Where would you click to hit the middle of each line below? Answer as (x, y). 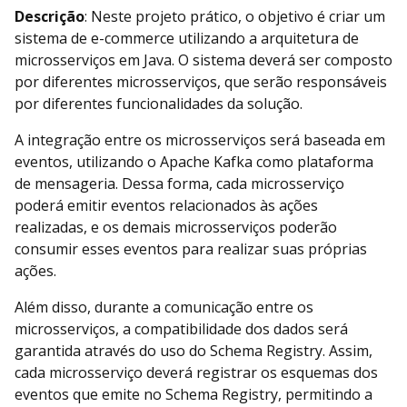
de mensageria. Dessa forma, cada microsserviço (179, 183)
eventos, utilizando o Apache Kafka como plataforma (194, 161)
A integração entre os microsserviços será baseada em (200, 139)
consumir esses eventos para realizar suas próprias (191, 248)
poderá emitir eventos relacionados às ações (166, 205)
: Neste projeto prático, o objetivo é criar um (235, 16)
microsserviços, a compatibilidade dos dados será (181, 328)
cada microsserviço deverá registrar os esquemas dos (196, 372)
